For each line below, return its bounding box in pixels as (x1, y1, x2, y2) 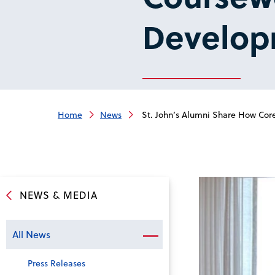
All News (12, 227, 50, 241)
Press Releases (28, 257, 85, 269)
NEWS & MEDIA (20, 188, 98, 202)
